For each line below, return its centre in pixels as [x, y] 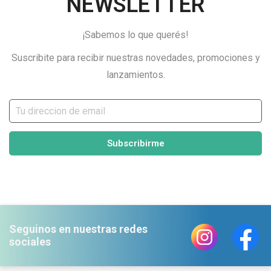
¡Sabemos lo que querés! [135, 34]
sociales [30, 242]
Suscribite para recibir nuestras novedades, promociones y [135, 57]
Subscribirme [135, 143]
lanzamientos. [135, 74]
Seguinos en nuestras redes [78, 229]
